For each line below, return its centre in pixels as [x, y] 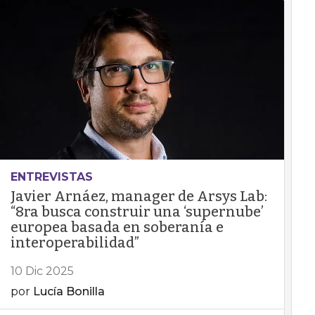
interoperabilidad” [75, 243]
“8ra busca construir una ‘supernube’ [137, 212]
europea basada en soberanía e [117, 227]
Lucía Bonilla [69, 291]
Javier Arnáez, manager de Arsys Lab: [139, 196]
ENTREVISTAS [51, 177]
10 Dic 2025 [42, 271]
